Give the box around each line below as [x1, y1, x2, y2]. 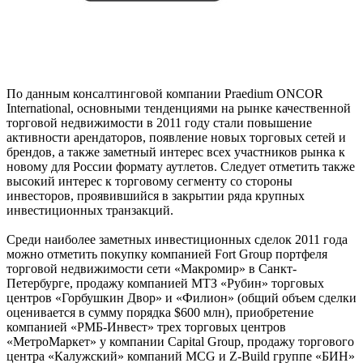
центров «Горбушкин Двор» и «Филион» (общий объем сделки [6, 290, 357, 305]
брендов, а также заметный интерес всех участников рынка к [6, 144, 345, 159]
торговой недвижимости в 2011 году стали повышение [6, 115, 312, 130]
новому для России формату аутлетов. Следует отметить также [6, 159, 355, 173]
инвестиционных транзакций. [6, 203, 177, 217]
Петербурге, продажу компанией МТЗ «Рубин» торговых [6, 275, 324, 290]
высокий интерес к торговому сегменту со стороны [6, 173, 293, 188]
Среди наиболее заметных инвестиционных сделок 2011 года [6, 232, 348, 246]
